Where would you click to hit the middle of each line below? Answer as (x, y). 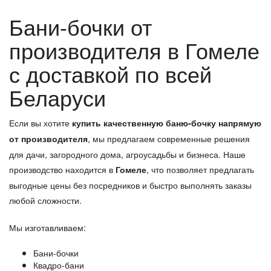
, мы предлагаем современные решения (169, 139)
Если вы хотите (41, 123)
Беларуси (57, 97)
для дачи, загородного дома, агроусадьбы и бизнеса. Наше (127, 154)
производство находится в (62, 169)
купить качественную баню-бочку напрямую (167, 123)
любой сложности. (45, 200)
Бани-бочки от (80, 26)
